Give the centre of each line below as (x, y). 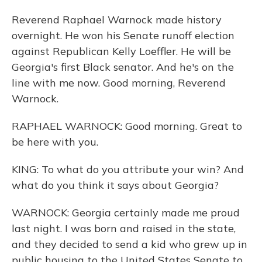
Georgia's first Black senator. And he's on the (123, 67)
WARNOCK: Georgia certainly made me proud (126, 213)
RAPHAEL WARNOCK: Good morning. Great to (127, 126)
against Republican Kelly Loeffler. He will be (121, 51)
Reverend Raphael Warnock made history (117, 20)
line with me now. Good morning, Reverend (119, 83)
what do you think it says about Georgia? (115, 185)
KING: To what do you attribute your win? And (128, 169)
